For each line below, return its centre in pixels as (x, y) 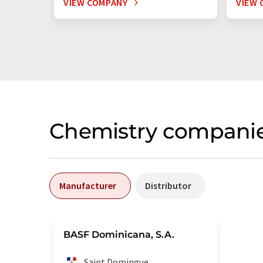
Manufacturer (88, 186)
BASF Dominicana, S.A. (119, 235)
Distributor (168, 186)
